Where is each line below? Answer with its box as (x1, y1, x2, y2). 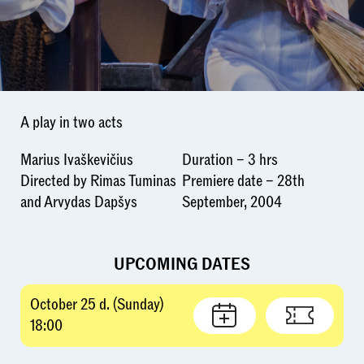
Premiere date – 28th (182, 171, 305, 193)
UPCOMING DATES (114, 252, 250, 277)
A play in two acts (19, 112, 123, 134)
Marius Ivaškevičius (19, 149, 133, 171)
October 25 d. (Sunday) (30, 294, 165, 316)
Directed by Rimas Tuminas (19, 171, 176, 193)
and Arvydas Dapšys (19, 192, 137, 214)
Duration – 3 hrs (182, 149, 278, 171)
